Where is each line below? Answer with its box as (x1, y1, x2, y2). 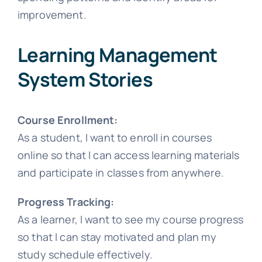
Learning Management (17, 42, 218, 68)
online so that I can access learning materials (17, 147, 240, 162)
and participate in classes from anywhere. (17, 165, 224, 180)
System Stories (17, 66, 153, 93)
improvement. (17, 8, 87, 22)
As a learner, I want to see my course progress (17, 212, 244, 226)
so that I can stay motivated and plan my (17, 229, 216, 244)
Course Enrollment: (17, 112, 118, 127)
